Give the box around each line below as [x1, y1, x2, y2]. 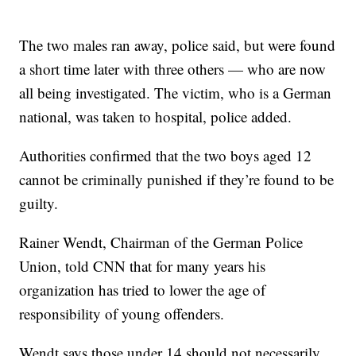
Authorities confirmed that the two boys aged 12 [19, 145, 312, 165]
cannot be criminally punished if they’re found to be [19, 169, 335, 189]
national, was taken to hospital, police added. [19, 106, 292, 126]
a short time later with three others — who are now [19, 59, 327, 79]
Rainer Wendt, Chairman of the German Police [19, 232, 304, 252]
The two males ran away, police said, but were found [19, 35, 336, 55]
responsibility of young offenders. [19, 304, 225, 323]
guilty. [19, 193, 59, 213]
